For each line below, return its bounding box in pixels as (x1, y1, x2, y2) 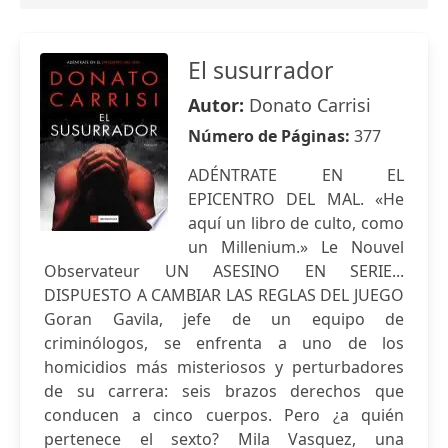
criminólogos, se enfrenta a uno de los (44, 332, 404, 354)
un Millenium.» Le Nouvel (188, 236, 404, 258)
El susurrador (188, 54, 334, 86)
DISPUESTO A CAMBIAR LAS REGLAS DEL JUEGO (44, 284, 404, 306)
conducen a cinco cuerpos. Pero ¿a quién (44, 404, 404, 426)
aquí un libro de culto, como (188, 212, 404, 234)
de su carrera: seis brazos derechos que (44, 380, 404, 402)
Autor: (188, 93, 249, 117)
